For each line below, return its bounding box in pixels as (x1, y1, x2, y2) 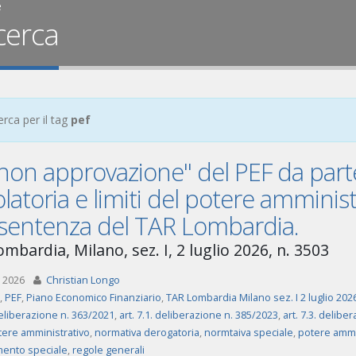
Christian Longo (45, 273, 120, 287)
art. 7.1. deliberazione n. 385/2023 (118, 308, 278, 322)
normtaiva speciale (203, 326, 293, 339)
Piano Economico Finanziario (25, 291, 161, 304)
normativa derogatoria (94, 326, 199, 339)
